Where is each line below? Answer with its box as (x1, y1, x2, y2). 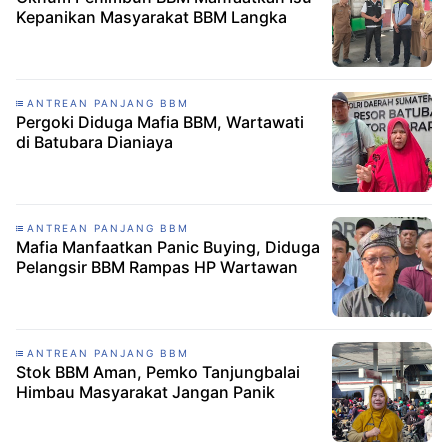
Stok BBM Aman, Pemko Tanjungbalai (16, 362, 300, 382)
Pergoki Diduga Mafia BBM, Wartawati (16, 112, 304, 132)
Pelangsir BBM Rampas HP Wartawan (16, 257, 298, 277)
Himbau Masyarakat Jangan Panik (16, 382, 275, 402)
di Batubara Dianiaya (16, 132, 173, 152)
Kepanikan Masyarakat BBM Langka (16, 7, 287, 27)
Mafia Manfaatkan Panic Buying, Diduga (16, 237, 320, 257)
